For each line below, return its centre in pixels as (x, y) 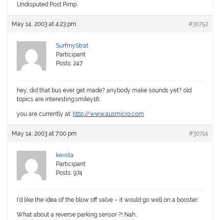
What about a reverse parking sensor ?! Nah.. (77, 215)
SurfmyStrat (72, 46)
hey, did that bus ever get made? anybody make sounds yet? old (104, 91)
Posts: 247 (69, 64)
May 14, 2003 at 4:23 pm (44, 24)
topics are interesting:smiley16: (59, 99)
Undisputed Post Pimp (47, 5)
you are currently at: (45, 114)
